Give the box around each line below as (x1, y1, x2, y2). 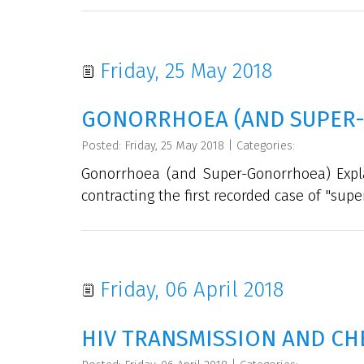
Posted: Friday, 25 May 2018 (81, 137, 224, 153)
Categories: (236, 137, 295, 153)
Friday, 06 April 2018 (94, 277, 284, 303)
